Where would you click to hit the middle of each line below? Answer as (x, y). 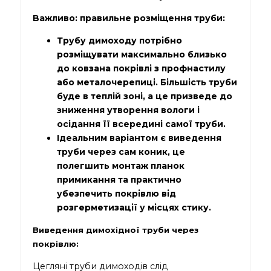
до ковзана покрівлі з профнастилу (142, 68)
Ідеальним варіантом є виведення (139, 138)
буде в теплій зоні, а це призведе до (145, 96)
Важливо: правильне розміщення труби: (129, 18)
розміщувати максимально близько (142, 54)
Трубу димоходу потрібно (120, 40)
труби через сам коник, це (121, 152)
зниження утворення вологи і (129, 110)
